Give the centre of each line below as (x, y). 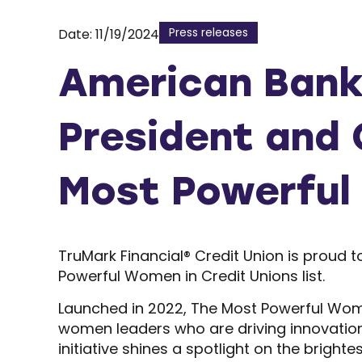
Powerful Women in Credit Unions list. (192, 276)
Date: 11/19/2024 (109, 34)
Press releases (208, 32)
